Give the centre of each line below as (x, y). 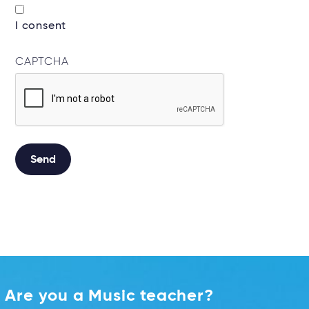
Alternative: (48, 183)
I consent (41, 27)
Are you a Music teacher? (109, 296)
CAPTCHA (42, 62)
